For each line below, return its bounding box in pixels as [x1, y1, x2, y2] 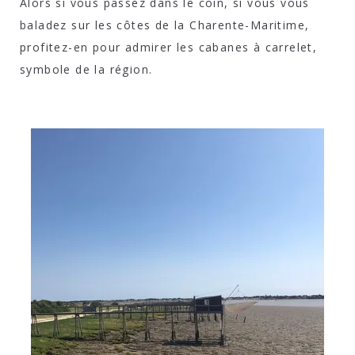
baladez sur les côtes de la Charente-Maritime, [20, 17, 310, 32]
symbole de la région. [20, 61, 153, 77]
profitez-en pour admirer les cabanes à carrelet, [20, 39, 318, 55]
